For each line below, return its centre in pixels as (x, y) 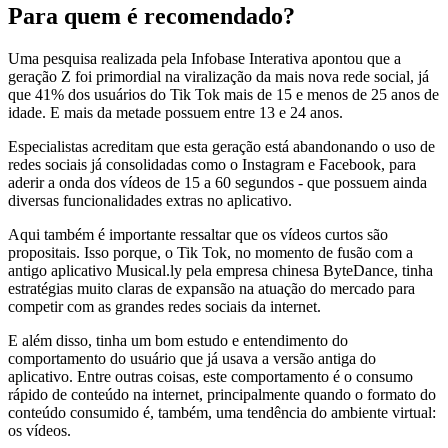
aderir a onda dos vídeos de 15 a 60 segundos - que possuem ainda (217, 182)
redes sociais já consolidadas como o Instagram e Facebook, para (212, 164)
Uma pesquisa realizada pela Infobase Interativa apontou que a (204, 58)
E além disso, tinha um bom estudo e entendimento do (178, 340)
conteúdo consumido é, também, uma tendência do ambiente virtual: (222, 412)
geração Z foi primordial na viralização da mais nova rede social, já (218, 76)
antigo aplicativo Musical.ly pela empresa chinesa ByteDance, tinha (220, 270)
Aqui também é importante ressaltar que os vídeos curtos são (198, 234)
